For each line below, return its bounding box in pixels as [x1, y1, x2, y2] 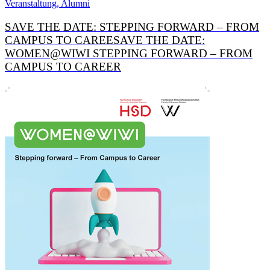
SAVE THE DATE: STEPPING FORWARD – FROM [5, 20, 259, 34]
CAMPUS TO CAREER [5, 60, 121, 74]
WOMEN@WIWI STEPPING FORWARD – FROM [5, 47, 253, 60]
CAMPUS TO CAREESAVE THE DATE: [5, 34, 205, 47]
